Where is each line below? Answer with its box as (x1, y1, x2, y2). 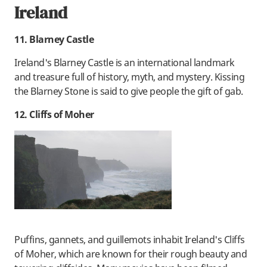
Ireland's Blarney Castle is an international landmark (14, 56, 235, 70)
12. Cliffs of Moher (14, 108, 94, 122)
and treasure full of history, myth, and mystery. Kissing (14, 70, 244, 84)
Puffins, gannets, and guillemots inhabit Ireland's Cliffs (14, 233, 245, 247)
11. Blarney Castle (14, 33, 94, 46)
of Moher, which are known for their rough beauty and (14, 247, 247, 261)
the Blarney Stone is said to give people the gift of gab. (14, 85, 243, 98)
